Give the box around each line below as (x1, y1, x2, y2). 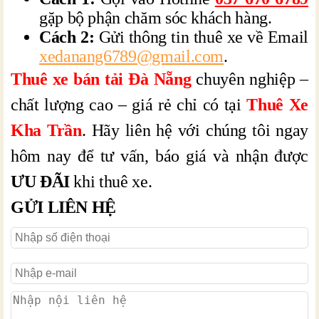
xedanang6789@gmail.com (39, 47, 224, 66)
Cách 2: (39, 28, 95, 47)
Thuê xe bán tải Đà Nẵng (11, 70, 192, 89)
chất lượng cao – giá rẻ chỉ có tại (11, 95, 247, 115)
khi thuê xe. (69, 172, 152, 192)
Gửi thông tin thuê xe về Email (94, 28, 309, 47)
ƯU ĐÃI (11, 172, 70, 192)
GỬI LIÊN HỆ (11, 198, 117, 217)
